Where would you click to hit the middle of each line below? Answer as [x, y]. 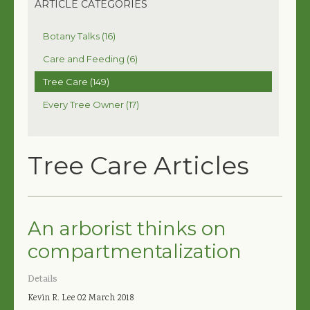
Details [43, 280]
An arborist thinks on [127, 228]
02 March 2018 [106, 298]
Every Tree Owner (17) [91, 104]
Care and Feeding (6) [90, 58]
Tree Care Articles [138, 165]
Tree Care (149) [76, 81]
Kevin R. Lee [52, 298]
